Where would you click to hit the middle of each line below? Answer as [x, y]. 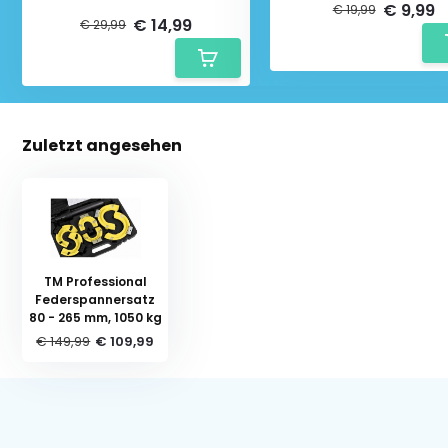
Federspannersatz [95, 299]
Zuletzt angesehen [102, 145]
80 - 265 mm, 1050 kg [95, 317]
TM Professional [95, 281]
